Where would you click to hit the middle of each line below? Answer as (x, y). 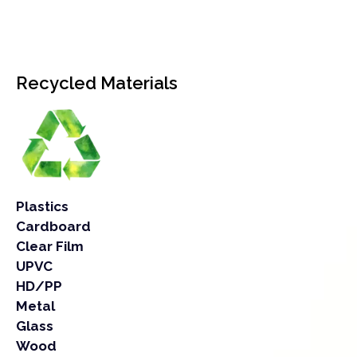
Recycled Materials (97, 83)
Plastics (42, 207)
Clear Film (50, 247)
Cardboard (53, 227)
